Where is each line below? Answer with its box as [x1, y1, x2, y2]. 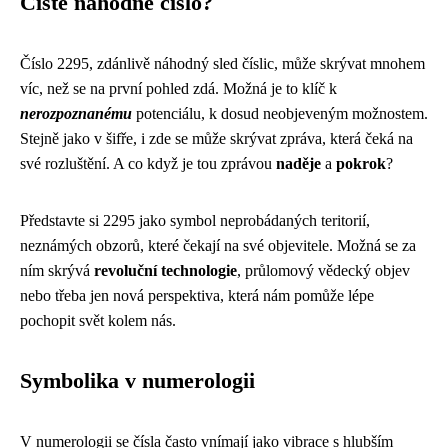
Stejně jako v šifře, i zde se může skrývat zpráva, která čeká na [20, 130, 413, 147]
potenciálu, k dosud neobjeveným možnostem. [132, 105, 428, 122]
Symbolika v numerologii [20, 369, 255, 393]
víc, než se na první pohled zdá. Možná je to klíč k [20, 80, 337, 97]
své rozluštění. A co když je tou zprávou [20, 155, 276, 172]
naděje [276, 155, 321, 172]
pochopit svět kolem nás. [20, 312, 176, 329]
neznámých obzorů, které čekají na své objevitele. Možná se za [20, 237, 416, 254]
